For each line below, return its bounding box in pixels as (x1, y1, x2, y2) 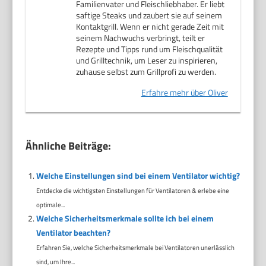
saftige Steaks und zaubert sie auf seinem (76, 9, 223, 22)
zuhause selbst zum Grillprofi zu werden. (76, 65, 217, 78)
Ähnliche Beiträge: (26, 138, 112, 154)
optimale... (36, 199, 65, 210)
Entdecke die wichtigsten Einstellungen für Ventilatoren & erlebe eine (36, 185, 229, 196)
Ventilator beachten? (36, 226, 110, 239)
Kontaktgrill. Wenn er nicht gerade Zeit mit (76, 20, 224, 33)
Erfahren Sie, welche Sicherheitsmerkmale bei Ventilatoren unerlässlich (36, 242, 235, 253)
